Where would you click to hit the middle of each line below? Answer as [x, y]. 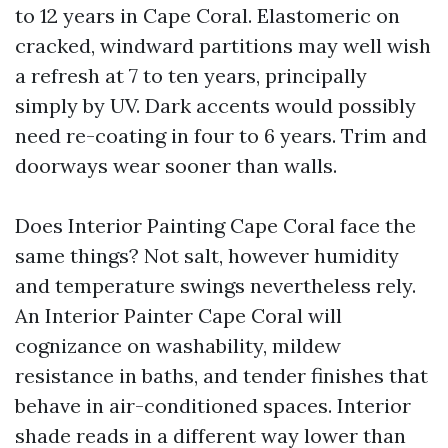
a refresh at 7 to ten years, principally [191, 75]
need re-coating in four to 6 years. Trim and [221, 135]
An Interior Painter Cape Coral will [178, 315]
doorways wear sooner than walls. [176, 165]
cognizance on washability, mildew [178, 345]
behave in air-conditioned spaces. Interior [213, 405]
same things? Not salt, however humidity [207, 255]
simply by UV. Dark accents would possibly [215, 105]
